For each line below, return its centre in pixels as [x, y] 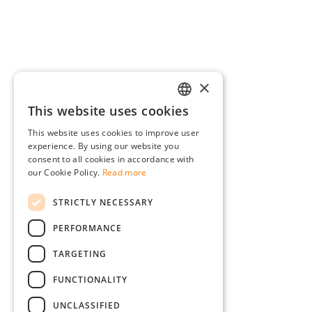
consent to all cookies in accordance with [111, 159]
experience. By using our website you [103, 146]
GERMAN [196, 115]
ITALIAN [194, 186]
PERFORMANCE [87, 228]
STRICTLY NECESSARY [103, 202]
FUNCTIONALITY [90, 279]
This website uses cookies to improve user [114, 133]
